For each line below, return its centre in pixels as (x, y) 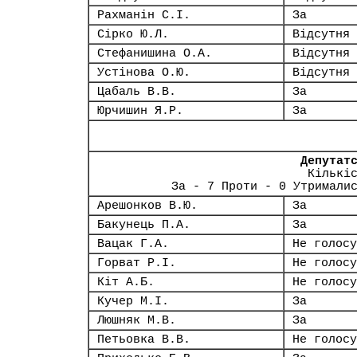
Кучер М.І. (133, 301)
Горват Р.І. (137, 263)
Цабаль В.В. (137, 92)
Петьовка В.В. (144, 339)
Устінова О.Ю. (144, 73)
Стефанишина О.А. (155, 53)
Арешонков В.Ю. (147, 206)
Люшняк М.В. (137, 320)
